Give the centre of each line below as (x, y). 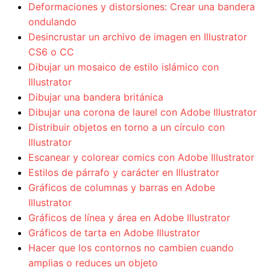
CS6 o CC (51, 52)
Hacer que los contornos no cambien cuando (131, 248)
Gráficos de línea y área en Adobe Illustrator (129, 218)
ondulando (52, 22)
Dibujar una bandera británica (96, 97)
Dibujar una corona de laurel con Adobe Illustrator (143, 112)
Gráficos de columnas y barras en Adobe (122, 188)
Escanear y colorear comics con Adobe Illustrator (141, 158)
